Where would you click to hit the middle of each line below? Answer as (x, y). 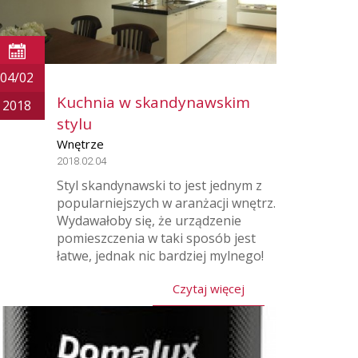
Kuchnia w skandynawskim (153, 102)
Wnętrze (80, 144)
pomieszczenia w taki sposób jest (156, 238)
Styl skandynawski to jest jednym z (159, 185)
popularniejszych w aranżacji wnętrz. (166, 203)
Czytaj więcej (209, 288)
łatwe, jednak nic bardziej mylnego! (160, 256)
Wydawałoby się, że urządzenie (149, 221)
